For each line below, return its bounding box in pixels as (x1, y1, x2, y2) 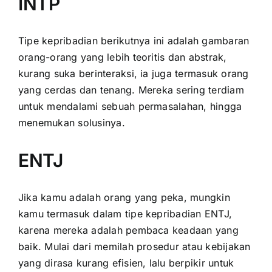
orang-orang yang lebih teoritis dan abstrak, (18, 50, 227, 63)
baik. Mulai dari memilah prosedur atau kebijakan (18, 240, 251, 253)
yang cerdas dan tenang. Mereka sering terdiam (18, 83, 244, 96)
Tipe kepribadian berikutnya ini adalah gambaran (18, 34, 250, 47)
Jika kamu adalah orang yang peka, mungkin (18, 191, 230, 203)
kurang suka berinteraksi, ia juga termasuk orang (18, 67, 249, 80)
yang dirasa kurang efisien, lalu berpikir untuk (18, 256, 234, 269)
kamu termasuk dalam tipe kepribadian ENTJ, (18, 207, 233, 220)
